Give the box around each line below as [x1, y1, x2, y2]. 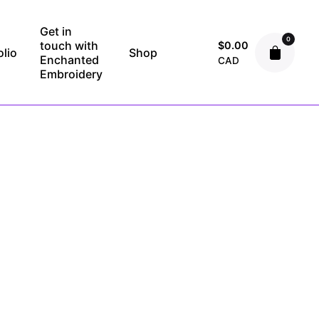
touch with [40, 38, 99, 53]
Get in [40, 23, 73, 38]
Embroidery [40, 66, 103, 81]
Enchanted [40, 52, 100, 67]
